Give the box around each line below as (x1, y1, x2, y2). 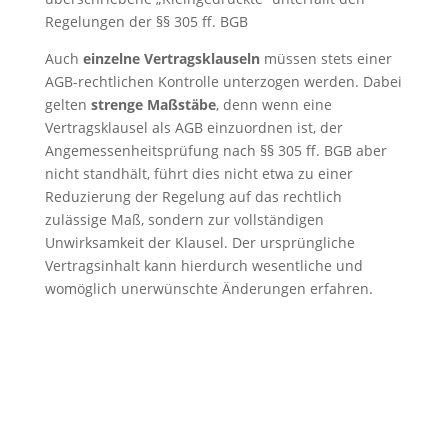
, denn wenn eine (215, 95, 332, 114)
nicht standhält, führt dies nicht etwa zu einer (44, 164, 353, 183)
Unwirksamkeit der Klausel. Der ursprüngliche (44, 233, 355, 252)
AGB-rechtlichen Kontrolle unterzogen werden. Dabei (44, 72, 402, 91)
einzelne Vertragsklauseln (82, 49, 260, 68)
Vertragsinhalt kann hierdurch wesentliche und (44, 256, 363, 275)
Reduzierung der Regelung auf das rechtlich (44, 187, 342, 206)
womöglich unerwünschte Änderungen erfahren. (44, 279, 373, 298)
